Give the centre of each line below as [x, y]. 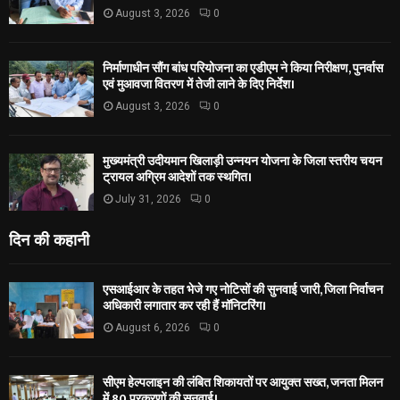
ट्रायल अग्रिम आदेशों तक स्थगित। [177, 178]
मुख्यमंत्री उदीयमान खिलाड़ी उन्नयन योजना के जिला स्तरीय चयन [242, 162]
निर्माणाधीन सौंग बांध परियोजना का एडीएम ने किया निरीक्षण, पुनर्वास [243, 68]
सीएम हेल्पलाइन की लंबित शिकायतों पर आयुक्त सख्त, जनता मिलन [243, 382]
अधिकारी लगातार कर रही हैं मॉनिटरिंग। [184, 305]
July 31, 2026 [148, 200]
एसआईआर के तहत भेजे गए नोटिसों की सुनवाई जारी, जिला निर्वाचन [243, 289]
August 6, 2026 [153, 327]
